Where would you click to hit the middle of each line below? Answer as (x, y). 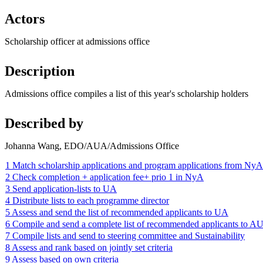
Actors (25, 18)
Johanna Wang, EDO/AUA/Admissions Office (92, 146)
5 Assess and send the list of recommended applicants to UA (117, 212)
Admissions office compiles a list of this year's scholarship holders (127, 93)
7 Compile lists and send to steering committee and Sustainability (125, 235)
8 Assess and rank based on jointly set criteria (89, 247)
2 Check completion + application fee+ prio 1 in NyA (104, 177)
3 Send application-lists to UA (61, 188)
